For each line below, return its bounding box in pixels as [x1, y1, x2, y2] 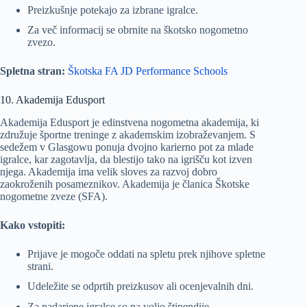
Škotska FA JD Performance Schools [68, 65, 228, 77]
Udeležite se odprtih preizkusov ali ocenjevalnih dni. [27, 280, 254, 293]
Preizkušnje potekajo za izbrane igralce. [27, 4, 198, 16]
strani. [27, 260, 53, 273]
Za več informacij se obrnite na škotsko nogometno [27, 24, 248, 36]
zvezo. [27, 36, 56, 49]
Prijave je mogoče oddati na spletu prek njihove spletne [27, 248, 265, 260]
